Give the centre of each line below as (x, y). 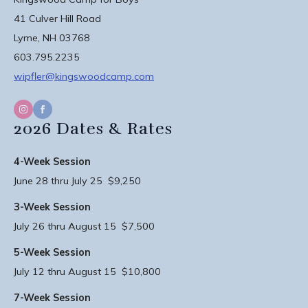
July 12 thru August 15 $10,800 (87, 272)
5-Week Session (52, 252)
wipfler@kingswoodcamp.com (84, 76)
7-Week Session (52, 298)
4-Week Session (52, 162)
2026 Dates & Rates (93, 129)
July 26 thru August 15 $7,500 (84, 226)
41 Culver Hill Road (57, 19)
